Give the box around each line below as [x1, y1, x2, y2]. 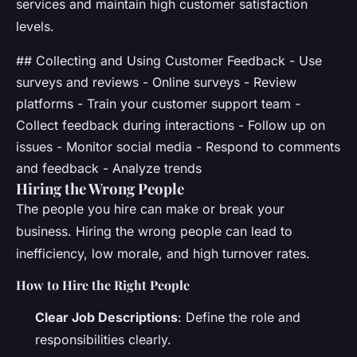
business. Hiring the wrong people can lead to [16, 222, 292, 239]
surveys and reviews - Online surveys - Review [16, 73, 296, 90]
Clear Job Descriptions [35, 308, 178, 325]
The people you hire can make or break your [16, 200, 284, 217]
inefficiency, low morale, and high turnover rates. [16, 245, 310, 261]
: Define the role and [178, 308, 300, 325]
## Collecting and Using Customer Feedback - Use [16, 52, 322, 69]
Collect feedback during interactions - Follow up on [16, 116, 325, 133]
